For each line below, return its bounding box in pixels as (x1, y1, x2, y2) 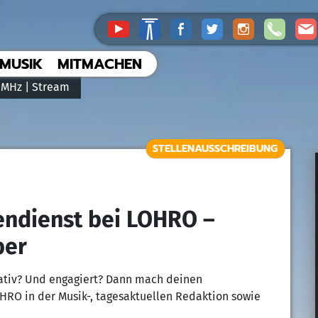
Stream (32, 80, 70, 94)
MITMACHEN (57, 53, 142, 75)
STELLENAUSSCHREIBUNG (153, 141, 278, 157)
